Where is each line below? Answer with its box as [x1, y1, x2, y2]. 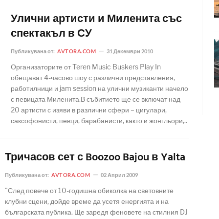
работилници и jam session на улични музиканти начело [11, 84, 188, 92]
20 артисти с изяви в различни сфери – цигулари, [11, 106, 167, 114]
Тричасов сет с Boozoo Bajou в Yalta [5, 149, 185, 166]
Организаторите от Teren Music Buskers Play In [11, 63, 161, 71]
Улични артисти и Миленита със [11, 11, 182, 28]
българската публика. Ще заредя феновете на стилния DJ [5, 208, 188, 216]
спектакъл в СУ [11, 25, 92, 43]
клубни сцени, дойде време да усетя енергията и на [5, 197, 169, 205]
